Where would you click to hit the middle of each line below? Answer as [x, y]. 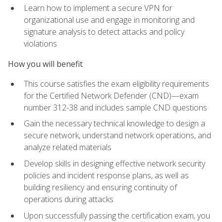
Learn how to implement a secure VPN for [98, 8]
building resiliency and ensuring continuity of [100, 188]
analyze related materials [68, 147]
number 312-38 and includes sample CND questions [115, 107]
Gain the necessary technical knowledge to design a [114, 124]
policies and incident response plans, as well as [106, 176]
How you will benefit [45, 64]
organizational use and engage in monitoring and [109, 20]
